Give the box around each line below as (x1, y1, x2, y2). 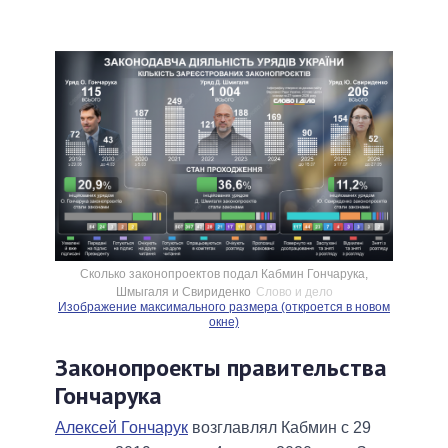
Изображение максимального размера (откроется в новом (58, 299, 390, 314)
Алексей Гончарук (55, 418, 188, 436)
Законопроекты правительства (55, 351, 387, 383)
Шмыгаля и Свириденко (115, 284, 251, 299)
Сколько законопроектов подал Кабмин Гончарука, (80, 266, 368, 281)
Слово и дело (255, 284, 333, 299)
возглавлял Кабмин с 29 (188, 418, 371, 436)
